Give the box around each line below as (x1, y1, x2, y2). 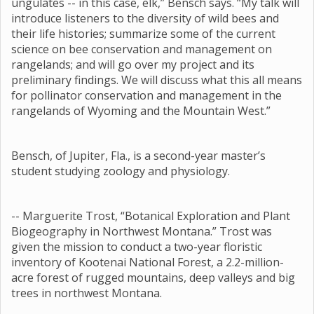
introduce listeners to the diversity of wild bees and (11, 11, 279, 26)
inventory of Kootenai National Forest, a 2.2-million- (11, 254, 284, 270)
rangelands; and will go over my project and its (11, 57, 254, 72)
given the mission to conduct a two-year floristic (11, 239, 262, 254)
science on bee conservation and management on (11, 41, 272, 57)
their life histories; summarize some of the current (11, 26, 275, 41)
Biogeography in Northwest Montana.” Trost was (11, 224, 272, 239)
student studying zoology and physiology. (11, 163, 230, 179)
